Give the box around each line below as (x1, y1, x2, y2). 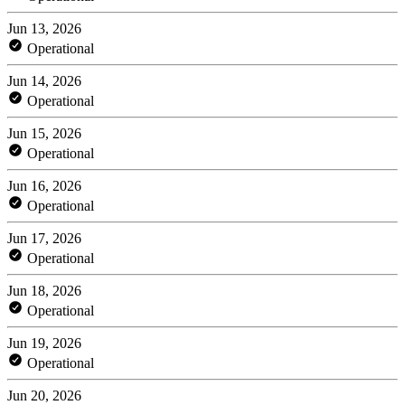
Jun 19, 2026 (7, 334, 81, 351)
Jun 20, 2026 (7, 387, 81, 403)
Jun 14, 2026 (7, 72, 81, 89)
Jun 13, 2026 (7, 20, 81, 36)
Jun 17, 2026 (7, 230, 81, 246)
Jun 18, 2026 (7, 282, 81, 298)
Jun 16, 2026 (7, 177, 81, 193)
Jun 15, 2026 (7, 125, 81, 141)
